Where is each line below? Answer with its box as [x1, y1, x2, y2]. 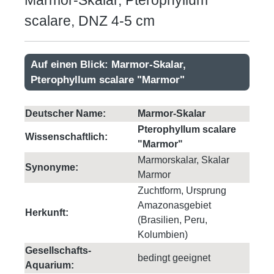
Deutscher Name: [25, 108, 106, 119]
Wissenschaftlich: [25, 131, 108, 143]
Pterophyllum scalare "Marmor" [31, 73, 185, 86]
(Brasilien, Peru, [138, 215, 207, 226]
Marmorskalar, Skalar [138, 155, 229, 166]
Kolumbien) [138, 229, 188, 240]
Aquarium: [25, 260, 74, 271]
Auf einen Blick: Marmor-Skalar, [31, 58, 186, 71]
